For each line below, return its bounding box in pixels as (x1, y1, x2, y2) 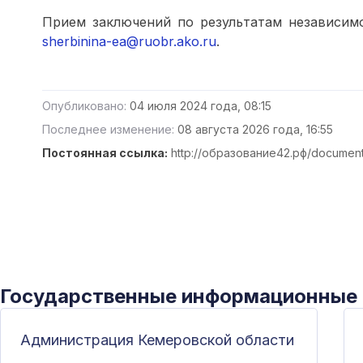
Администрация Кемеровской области (20, 331, 294, 348)
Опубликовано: (42, 99, 126, 113)
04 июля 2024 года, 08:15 (130, 99, 271, 113)
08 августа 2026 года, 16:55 (177, 122, 333, 136)
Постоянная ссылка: (42, 146, 168, 160)
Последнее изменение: (42, 122, 174, 136)
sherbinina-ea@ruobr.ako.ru (42, 33, 216, 49)
